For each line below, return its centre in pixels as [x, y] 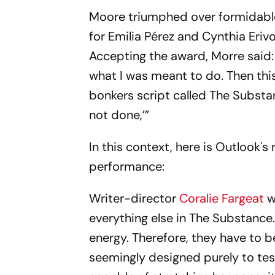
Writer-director [134, 198]
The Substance [231, 218]
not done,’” [119, 114]
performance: [127, 166]
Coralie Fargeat [222, 198]
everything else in [139, 218]
